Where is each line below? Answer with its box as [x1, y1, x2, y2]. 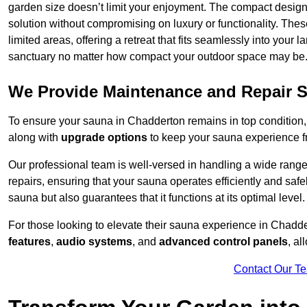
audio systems [56, 236, 132, 248]
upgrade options [61, 132, 147, 144]
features [8, 236, 51, 248]
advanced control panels [159, 236, 288, 248]
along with [8, 132, 61, 144]
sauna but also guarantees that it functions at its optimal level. [8, 192, 305, 204]
